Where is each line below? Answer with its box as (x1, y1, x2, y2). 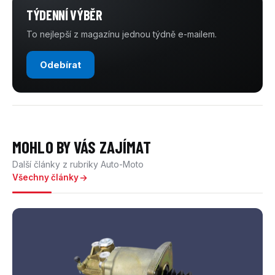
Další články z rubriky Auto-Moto (12, 159, 144, 170)
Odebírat (40, 60, 81, 71)
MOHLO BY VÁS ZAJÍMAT (12, 137, 151, 157)
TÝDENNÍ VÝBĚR (26, 7, 103, 23)
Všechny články (12, 172, 79, 183)
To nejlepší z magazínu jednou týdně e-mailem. (26, 29, 217, 40)
